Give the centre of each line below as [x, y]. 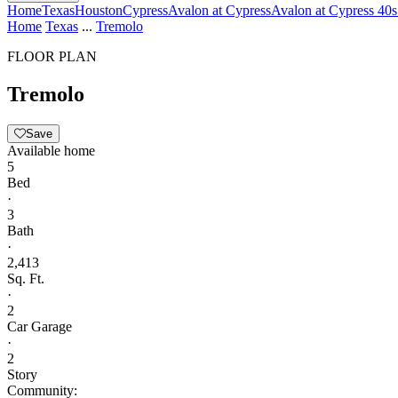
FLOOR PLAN [52, 56]
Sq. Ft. [26, 278]
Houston [99, 10]
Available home [51, 150]
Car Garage [40, 326]
